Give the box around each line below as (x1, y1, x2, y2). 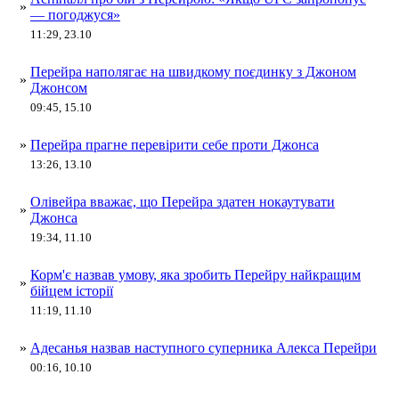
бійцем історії (30, 283, 113, 298)
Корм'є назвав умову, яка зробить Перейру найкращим (30, 267, 361, 282)
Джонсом (30, 80, 87, 95)
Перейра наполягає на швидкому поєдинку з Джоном (30, 64, 356, 79)
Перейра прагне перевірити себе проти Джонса (30, 137, 319, 152)
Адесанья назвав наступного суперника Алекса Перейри (30, 340, 377, 355)
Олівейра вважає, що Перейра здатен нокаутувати (30, 194, 335, 209)
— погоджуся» (30, 7, 120, 22)
